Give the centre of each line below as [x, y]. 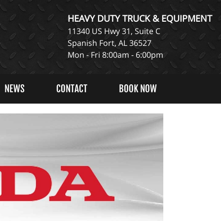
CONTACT [72, 89]
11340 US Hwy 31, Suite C [114, 31]
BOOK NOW [138, 89]
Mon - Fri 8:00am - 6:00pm [115, 55]
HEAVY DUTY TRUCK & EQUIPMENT [140, 18]
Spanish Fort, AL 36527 [110, 43]
